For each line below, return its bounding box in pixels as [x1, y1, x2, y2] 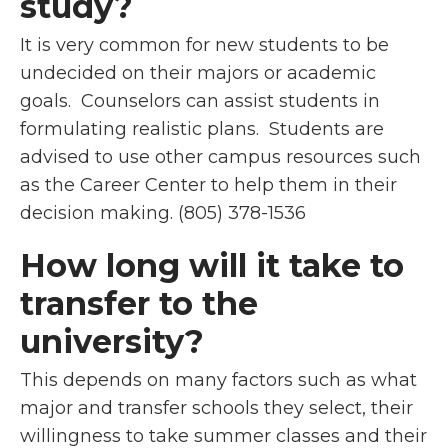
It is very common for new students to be [20, 34, 389, 56]
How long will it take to [20, 246, 404, 285]
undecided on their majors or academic [20, 62, 376, 84]
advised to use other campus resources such [20, 146, 421, 168]
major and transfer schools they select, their [20, 397, 413, 419]
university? [20, 322, 204, 361]
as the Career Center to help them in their [20, 174, 397, 196]
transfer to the [20, 284, 258, 323]
